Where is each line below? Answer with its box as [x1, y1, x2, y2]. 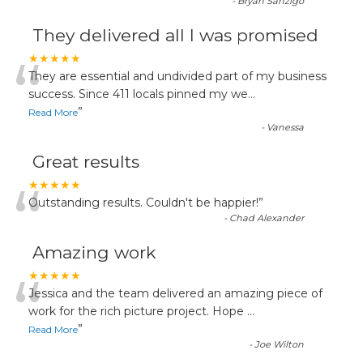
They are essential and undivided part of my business [28, 69, 327, 83]
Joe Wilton [254, 339, 305, 350]
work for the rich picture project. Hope [28, 304, 247, 318]
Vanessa [267, 122, 305, 133]
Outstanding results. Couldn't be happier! [28, 195, 258, 210]
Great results [32, 152, 139, 172]
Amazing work [32, 242, 156, 263]
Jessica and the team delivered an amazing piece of [28, 286, 322, 301]
